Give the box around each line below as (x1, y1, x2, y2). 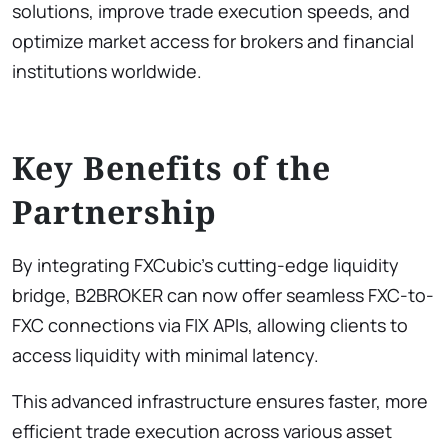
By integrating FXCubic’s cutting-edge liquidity (12, 252, 399, 277)
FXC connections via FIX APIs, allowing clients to (12, 312, 408, 337)
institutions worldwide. (12, 58, 202, 83)
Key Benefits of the (12, 145, 331, 189)
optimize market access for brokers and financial (12, 28, 414, 53)
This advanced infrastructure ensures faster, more (12, 388, 428, 413)
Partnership (12, 189, 217, 233)
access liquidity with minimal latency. (12, 342, 323, 367)
